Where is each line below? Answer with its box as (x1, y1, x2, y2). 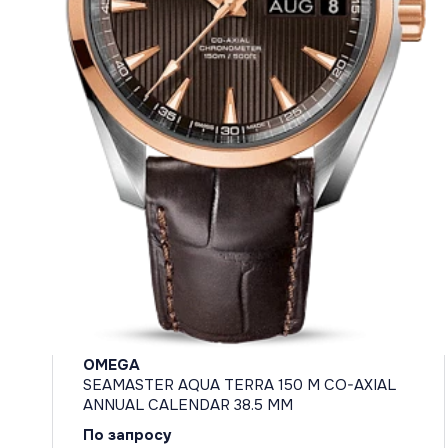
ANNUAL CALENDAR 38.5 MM (83, 394, 293, 415)
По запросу (83, 424, 172, 445)
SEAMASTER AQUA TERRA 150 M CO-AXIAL (83, 374, 396, 395)
